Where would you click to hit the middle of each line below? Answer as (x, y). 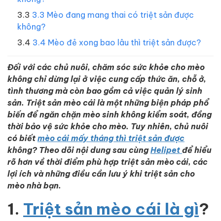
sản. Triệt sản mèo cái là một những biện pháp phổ (108, 102)
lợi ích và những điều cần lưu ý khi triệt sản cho (101, 173)
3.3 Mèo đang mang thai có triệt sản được (113, 14)
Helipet (166, 150)
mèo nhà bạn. (34, 185)
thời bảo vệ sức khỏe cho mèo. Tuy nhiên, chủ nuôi (108, 126)
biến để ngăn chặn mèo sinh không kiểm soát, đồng (110, 114)
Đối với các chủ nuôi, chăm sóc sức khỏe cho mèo (106, 67)
